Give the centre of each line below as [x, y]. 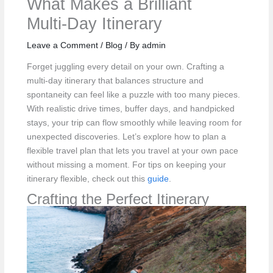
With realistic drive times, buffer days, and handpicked [130, 108]
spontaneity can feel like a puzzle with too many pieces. [133, 94]
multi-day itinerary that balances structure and [115, 80]
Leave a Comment [62, 45]
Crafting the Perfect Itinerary [118, 199]
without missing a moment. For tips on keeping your [126, 165]
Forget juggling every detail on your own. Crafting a [125, 66]
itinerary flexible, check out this [87, 179]
